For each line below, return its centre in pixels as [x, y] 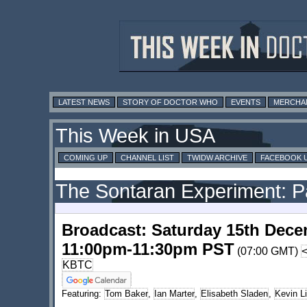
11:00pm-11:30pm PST [148, 249]
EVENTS [246, 102]
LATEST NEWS [84, 102]
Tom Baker [126, 294]
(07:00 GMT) [268, 251]
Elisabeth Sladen [234, 294]
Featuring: [83, 294]
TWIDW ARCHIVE [217, 158]
